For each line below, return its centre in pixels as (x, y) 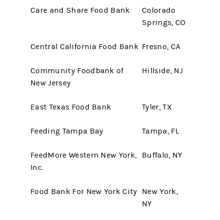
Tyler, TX (157, 107)
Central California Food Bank (84, 47)
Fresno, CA (161, 47)
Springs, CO (164, 23)
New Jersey (51, 83)
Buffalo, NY (162, 155)
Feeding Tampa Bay (67, 131)
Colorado (159, 10)
